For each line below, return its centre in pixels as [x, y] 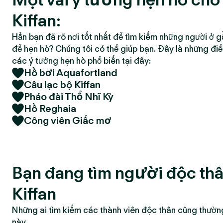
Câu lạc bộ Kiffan [62, 85]
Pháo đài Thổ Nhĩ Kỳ [69, 97]
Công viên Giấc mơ [68, 120]
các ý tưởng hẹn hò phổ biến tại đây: [81, 61]
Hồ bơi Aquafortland [71, 73]
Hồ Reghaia [50, 109]
